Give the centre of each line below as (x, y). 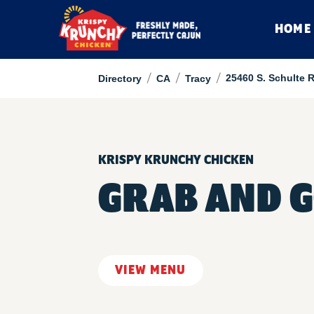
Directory (120, 78)
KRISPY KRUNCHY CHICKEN (176, 161)
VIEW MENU (150, 271)
